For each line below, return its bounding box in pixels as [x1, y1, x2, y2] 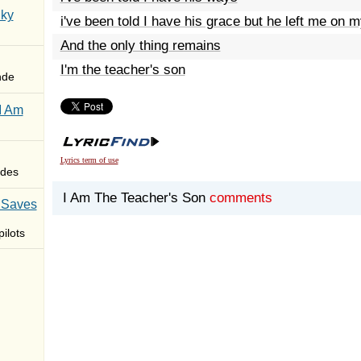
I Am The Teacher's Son [62, 190, 205, 205]
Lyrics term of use [60, 156, 118, 164]
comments [209, 190, 272, 205]
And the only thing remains [60, 38, 221, 53]
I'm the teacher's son [60, 62, 185, 77]
